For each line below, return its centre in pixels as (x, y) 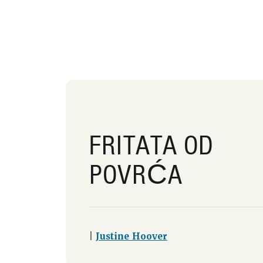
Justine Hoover (131, 236)
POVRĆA (136, 174)
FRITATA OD (151, 145)
